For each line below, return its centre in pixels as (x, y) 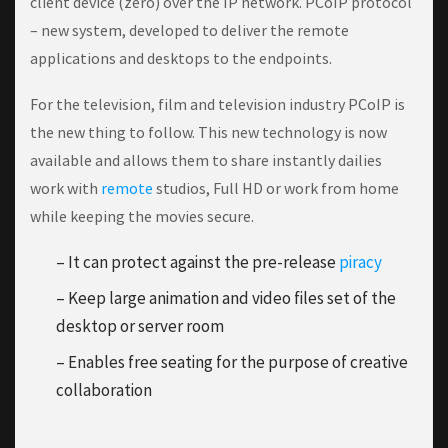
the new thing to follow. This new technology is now (208, 132)
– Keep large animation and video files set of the (226, 298)
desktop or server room (140, 326)
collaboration (104, 390)
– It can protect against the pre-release (197, 262)
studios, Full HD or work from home (276, 188)
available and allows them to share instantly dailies (206, 160)
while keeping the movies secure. (143, 216)
